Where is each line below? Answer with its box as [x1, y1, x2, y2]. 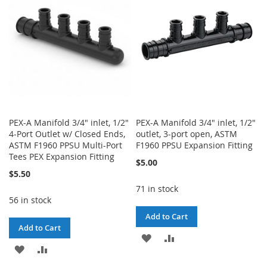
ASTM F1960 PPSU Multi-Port [9, 139, 122, 151]
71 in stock [136, 182, 179, 194]
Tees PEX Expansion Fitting [9, 150, 114, 162]
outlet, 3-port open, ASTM [136, 128, 238, 139]
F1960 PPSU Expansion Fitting [136, 139, 253, 151]
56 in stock [9, 194, 51, 206]
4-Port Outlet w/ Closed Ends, [9, 128, 125, 139]
